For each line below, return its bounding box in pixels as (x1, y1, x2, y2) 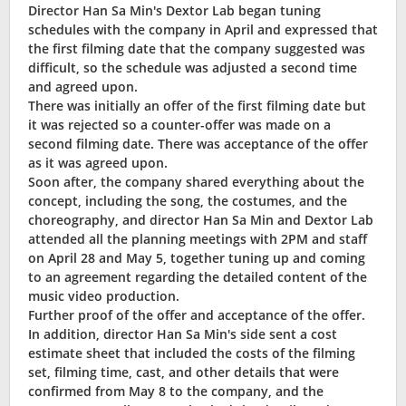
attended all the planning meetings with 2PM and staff (28, 230, 367, 248)
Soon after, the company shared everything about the (28, 173, 364, 191)
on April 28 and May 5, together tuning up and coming (28, 249, 365, 267)
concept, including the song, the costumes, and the (28, 192, 347, 210)
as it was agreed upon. (28, 154, 168, 172)
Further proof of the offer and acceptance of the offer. (28, 306, 365, 324)
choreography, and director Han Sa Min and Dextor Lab (28, 211, 373, 229)
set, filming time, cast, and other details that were (28, 363, 339, 382)
